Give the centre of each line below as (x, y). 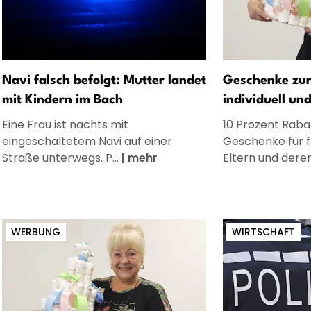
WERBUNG (35, 232)
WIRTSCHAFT (263, 232)
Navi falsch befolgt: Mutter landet (104, 80)
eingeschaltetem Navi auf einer (87, 141)
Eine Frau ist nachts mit (65, 124)
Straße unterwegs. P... (61, 158)
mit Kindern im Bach (62, 100)
